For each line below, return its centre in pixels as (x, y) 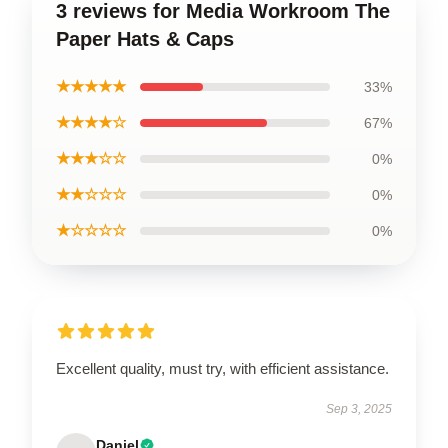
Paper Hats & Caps (145, 39)
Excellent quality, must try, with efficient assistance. (222, 368)
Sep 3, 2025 (359, 409)
